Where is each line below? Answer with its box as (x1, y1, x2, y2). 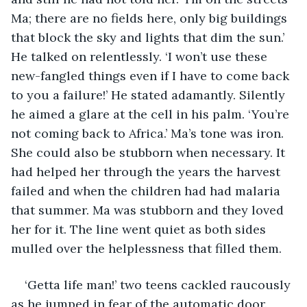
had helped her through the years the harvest (11, 163, 284, 180)
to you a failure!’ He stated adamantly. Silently (11, 86, 288, 103)
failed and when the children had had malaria (11, 182, 284, 199)
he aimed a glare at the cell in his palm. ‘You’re (11, 106, 293, 122)
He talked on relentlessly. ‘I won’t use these (11, 48, 271, 64)
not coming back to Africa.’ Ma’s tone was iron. (11, 125, 287, 141)
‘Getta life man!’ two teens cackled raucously (25, 276, 294, 293)
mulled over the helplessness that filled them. (11, 240, 282, 256)
